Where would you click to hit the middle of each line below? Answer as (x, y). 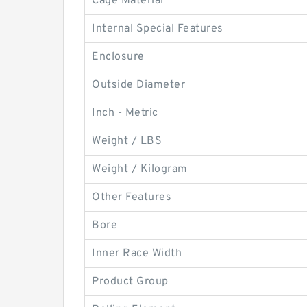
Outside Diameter (138, 85)
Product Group (130, 282)
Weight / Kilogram (140, 169)
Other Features (132, 197)
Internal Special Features (158, 29)
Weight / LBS (127, 141)
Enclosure (118, 57)
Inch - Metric (125, 113)
